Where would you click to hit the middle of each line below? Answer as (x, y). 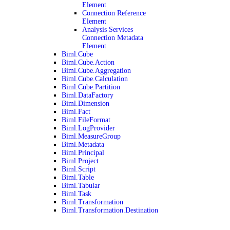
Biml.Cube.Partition (91, 87)
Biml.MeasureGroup (91, 136)
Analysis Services (108, 30)
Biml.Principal (83, 153)
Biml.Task (76, 194)
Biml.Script (79, 169)
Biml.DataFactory (88, 95)
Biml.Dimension (85, 103)
